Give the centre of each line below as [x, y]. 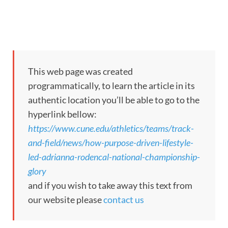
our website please [66, 200]
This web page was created [80, 72]
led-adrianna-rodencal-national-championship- [114, 157]
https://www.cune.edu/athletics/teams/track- [111, 129]
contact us [124, 200]
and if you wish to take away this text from [110, 186]
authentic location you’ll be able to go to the [114, 100]
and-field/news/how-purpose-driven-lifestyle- [111, 143]
